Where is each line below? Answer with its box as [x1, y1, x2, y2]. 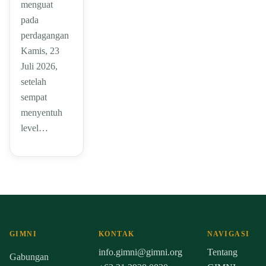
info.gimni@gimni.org [98, 247, 182, 258]
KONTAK [98, 230, 135, 239]
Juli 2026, [21, 61, 58, 72]
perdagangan [21, 30, 69, 41]
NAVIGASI [207, 230, 250, 239]
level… [21, 123, 48, 134]
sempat [21, 92, 47, 103]
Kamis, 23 [21, 46, 59, 56]
